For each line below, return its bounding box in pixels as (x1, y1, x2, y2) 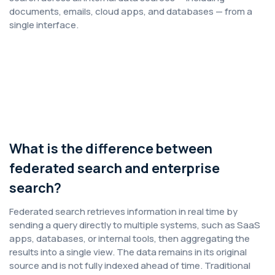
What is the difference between (9, 139, 212, 158)
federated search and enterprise (9, 159, 220, 177)
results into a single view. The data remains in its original (9, 246, 247, 258)
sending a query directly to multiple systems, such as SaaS (9, 219, 260, 231)
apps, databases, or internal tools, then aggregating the (9, 232, 250, 245)
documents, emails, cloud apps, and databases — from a (9, 5, 252, 18)
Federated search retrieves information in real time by (9, 205, 238, 218)
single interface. (9, 18, 79, 31)
